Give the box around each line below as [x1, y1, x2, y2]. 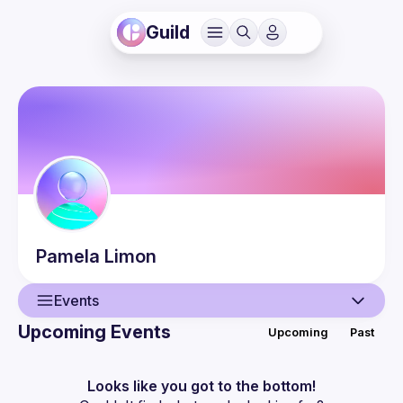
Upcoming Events [18, 321, 171, 343]
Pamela [36, 246, 100, 267]
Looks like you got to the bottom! [87, 377, 316, 395]
